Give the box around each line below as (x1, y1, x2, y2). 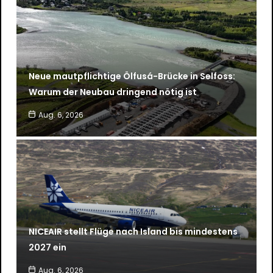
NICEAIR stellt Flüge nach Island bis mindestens (28, 225, 238, 238)
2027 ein (28, 241, 66, 253)
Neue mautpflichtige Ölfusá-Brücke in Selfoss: (28, 69, 235, 82)
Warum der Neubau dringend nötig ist (28, 85, 197, 98)
